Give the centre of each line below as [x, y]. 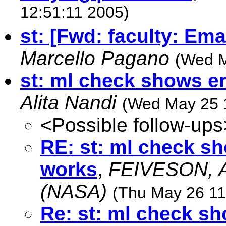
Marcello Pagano [95, 58]
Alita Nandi [68, 103]
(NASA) [74, 191]
